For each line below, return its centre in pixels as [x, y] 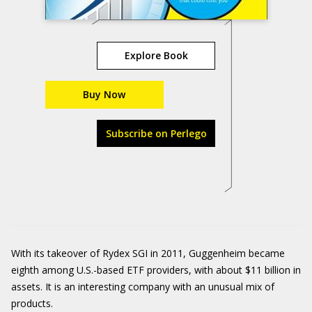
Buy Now [104, 94]
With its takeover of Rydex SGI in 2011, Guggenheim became [148, 253]
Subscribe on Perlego [156, 133]
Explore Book [156, 55]
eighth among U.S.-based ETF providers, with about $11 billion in [156, 270]
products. [32, 303]
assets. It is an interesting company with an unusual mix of [143, 287]
